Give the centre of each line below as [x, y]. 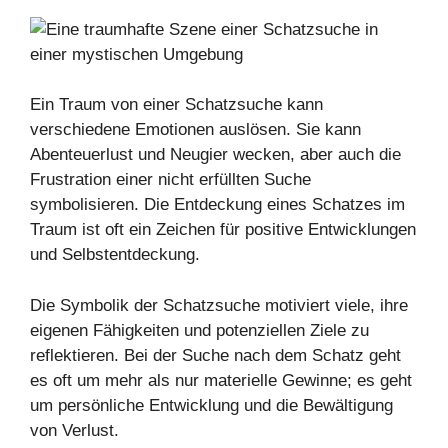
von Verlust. [74, 430]
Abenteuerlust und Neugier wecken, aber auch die [215, 155]
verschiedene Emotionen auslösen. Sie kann [195, 130]
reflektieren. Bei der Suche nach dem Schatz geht [215, 355]
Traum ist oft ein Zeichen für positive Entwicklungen [223, 230]
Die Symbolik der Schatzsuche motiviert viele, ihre [219, 305]
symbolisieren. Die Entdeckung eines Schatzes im [217, 205]
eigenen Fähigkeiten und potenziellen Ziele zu [199, 330]
